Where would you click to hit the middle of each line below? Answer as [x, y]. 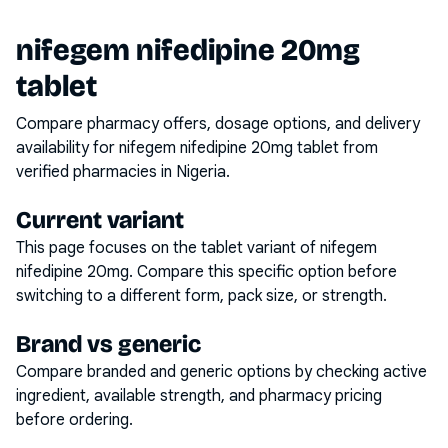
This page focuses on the [108, 248]
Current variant [100, 220]
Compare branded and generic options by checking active [221, 372]
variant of [281, 248]
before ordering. [74, 420]
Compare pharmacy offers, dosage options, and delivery [218, 124]
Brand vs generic [108, 344]
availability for [67, 148]
